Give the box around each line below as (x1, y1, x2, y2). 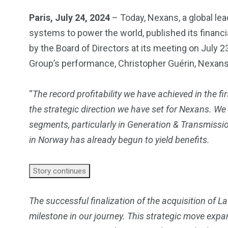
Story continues (33, 166, 86, 176)
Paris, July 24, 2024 (29, 12, 110, 23)
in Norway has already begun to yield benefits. (29, 134, 210, 146)
